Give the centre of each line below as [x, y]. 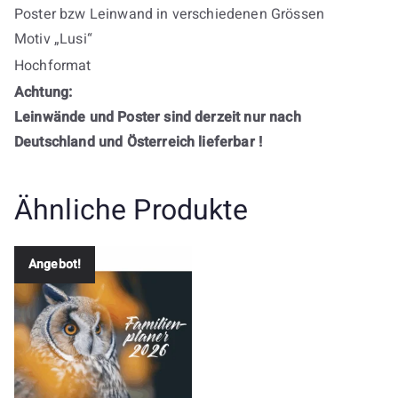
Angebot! [55, 265]
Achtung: [44, 92]
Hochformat [53, 65]
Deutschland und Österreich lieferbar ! [139, 142]
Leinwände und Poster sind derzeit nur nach [158, 117]
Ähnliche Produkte [131, 210]
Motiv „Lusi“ [53, 39]
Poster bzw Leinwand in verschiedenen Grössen [170, 14]
